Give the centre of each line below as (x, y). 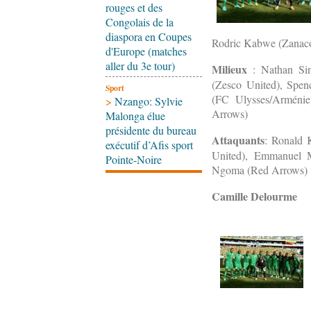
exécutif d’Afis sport (149, 144)
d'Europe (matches (146, 51)
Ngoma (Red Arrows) (260, 170)
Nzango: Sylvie (149, 101)
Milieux (233, 69)
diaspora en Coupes (149, 36)
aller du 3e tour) (140, 65)
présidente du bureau (151, 130)
